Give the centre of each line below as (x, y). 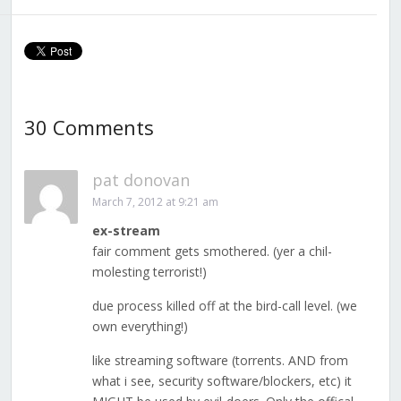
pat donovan (141, 180)
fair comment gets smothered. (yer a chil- (212, 252)
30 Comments (89, 128)
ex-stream (126, 231)
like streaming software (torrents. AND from (220, 361)
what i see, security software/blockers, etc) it (222, 381)
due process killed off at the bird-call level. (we (224, 306)
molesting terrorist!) (149, 272)
